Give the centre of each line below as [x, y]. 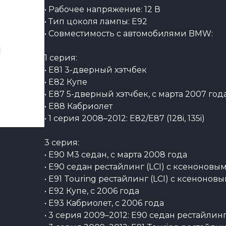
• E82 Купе [66, 82]
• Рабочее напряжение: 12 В [102, 9]
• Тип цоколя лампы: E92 [96, 21]
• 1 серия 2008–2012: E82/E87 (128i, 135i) [125, 118]
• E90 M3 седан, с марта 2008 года [116, 155]
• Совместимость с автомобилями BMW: [129, 34]
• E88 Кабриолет [78, 106]
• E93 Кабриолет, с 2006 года [104, 203]
